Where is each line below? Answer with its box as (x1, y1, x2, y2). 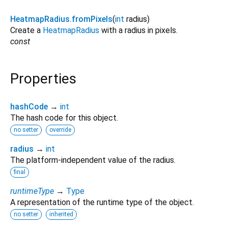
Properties (10, 70, 76, 88)
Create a (10, 25, 43, 36)
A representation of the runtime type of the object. (10, 197, 194, 207)
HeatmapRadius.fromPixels (10, 14, 112, 24)
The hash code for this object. (10, 112, 118, 123)
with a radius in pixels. (99, 25, 178, 36)
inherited (49, 210, 73, 218)
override (49, 126, 71, 133)
